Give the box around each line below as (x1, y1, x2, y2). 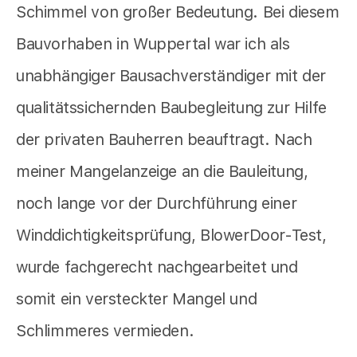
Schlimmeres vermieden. (16, 320, 194, 340)
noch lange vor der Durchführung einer (16, 193, 297, 213)
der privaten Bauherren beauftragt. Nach (16, 129, 312, 149)
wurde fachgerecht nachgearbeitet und (16, 257, 298, 277)
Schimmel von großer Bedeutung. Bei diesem (16, 2, 339, 22)
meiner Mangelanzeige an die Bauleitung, (16, 161, 308, 181)
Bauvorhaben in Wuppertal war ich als (16, 33, 290, 53)
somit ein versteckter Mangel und (16, 288, 257, 308)
